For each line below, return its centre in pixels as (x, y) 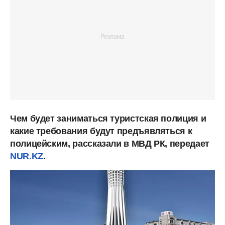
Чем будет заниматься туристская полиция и (108, 118)
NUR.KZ (27, 156)
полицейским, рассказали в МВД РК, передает (110, 143)
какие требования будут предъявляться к (101, 131)
